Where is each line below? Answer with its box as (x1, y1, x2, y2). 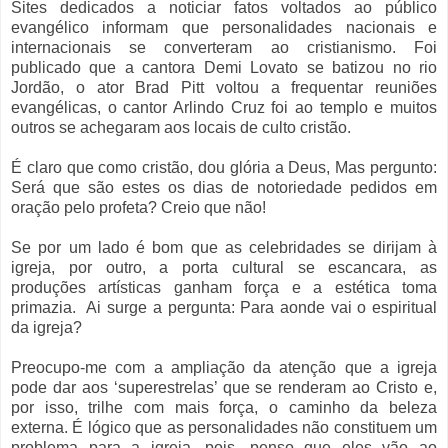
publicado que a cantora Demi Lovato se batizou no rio (11, 58, 437, 76)
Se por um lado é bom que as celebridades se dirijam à (11, 238, 437, 256)
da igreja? (11, 318, 82, 336)
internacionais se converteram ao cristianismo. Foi (11, 38, 437, 56)
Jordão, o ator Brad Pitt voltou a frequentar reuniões (11, 78, 437, 96)
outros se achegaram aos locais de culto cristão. (11, 118, 351, 136)
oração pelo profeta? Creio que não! (11, 198, 266, 216)
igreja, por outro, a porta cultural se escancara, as (11, 258, 437, 276)
